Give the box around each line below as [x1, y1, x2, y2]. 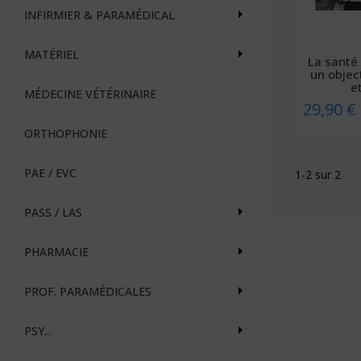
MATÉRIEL [24, 46, 79, 62]
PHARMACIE [24, 243, 89, 259]
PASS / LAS [24, 204, 82, 220]
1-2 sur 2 [295, 166, 341, 182]
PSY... [24, 322, 52, 338]
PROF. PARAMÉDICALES [24, 283, 151, 299]
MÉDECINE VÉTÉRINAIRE [24, 85, 156, 102]
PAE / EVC [24, 164, 77, 180]
